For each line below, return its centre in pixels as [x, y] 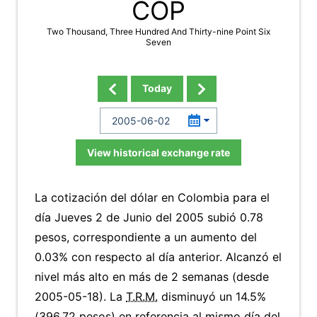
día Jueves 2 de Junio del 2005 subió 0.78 [149, 217]
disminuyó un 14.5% [212, 296]
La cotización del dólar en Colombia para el [152, 197]
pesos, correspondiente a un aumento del [146, 237]
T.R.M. [142, 296]
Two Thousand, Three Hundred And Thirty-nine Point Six [158, 31]
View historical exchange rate [158, 152]
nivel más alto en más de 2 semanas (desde [152, 277]
